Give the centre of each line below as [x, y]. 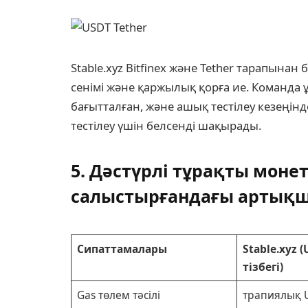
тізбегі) [263, 266]
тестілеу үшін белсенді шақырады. [166, 125]
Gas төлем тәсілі [118, 295]
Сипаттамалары [122, 249]
